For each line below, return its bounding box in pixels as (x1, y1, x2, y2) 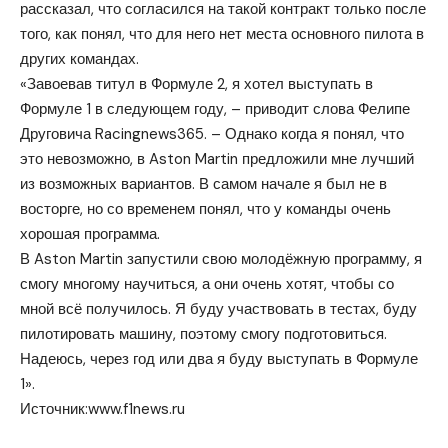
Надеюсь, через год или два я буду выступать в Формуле (20, 349, 418, 369)
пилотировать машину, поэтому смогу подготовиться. (20, 324, 387, 344)
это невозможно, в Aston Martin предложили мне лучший (20, 149, 414, 169)
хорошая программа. (20, 224, 160, 244)
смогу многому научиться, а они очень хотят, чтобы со (20, 274, 394, 294)
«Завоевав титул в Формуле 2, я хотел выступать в (20, 74, 373, 94)
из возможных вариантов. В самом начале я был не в (20, 174, 387, 194)
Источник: (20, 399, 88, 419)
